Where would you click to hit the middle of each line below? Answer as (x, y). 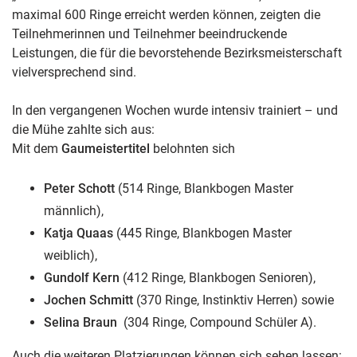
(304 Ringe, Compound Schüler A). (218, 322)
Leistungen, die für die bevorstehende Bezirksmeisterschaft (177, 53)
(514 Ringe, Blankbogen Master (204, 188)
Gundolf (67, 277)
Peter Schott (79, 188)
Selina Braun (82, 322)
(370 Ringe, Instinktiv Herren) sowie (233, 300)
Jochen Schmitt (88, 300)
